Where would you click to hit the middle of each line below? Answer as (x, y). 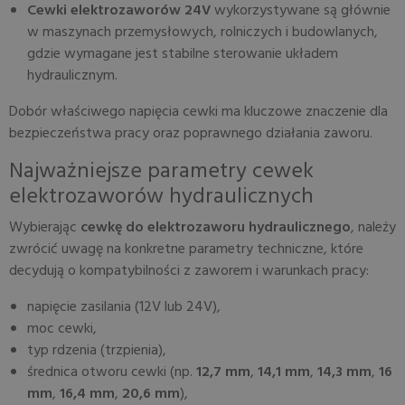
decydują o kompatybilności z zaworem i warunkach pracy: (189, 271)
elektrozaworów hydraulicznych (161, 197)
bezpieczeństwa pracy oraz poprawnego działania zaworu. (191, 134)
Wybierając (45, 228)
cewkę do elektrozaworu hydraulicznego (216, 228)
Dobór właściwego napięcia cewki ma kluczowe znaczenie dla (198, 112)
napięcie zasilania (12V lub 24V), (124, 307)
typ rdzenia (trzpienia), (97, 351)
